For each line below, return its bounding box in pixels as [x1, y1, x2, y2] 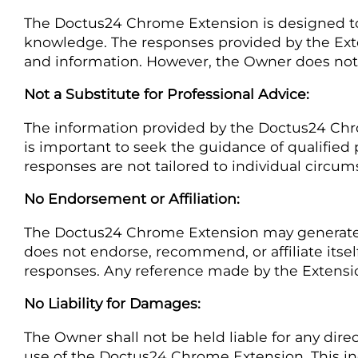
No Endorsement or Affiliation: [24, 190, 240, 208]
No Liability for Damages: [24, 295, 201, 312]
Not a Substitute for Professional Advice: [24, 86, 309, 103]
